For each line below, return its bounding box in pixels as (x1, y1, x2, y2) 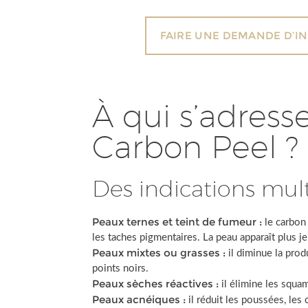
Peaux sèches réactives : (92, 277, 219, 290)
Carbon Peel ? (92, 129, 299, 165)
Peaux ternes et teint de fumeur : (92, 215, 263, 228)
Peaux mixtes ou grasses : (92, 246, 226, 259)
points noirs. (92, 263, 149, 274)
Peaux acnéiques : (92, 293, 186, 306)
